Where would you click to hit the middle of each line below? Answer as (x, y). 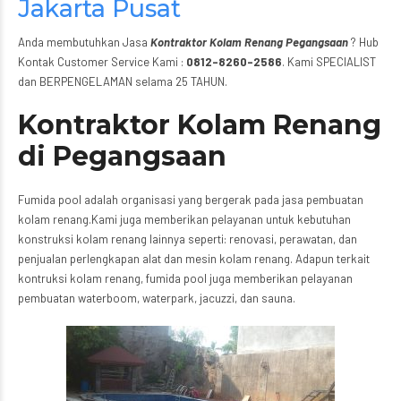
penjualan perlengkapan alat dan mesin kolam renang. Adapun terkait (194, 259)
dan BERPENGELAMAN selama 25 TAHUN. (123, 81)
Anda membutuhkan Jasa (84, 42)
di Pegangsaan (122, 156)
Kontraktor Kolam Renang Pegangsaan (251, 42)
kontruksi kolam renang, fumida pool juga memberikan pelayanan (185, 278)
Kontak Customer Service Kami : (102, 62)
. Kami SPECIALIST (329, 62)
